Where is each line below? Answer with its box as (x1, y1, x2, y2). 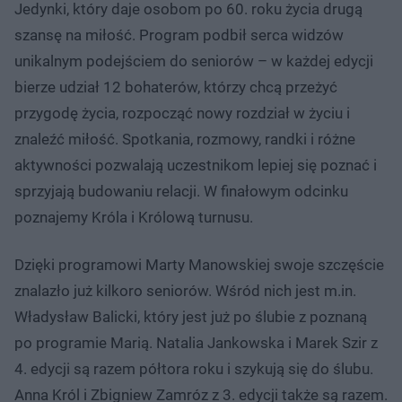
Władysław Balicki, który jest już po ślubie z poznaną (14, 308, 367, 327)
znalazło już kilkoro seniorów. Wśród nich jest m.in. (14, 282, 356, 301)
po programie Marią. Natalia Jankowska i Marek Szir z (14, 334, 378, 353)
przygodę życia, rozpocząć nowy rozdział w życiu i (14, 104, 350, 123)
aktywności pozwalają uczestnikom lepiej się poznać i (14, 156, 377, 175)
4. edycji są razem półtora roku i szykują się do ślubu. (14, 360, 373, 379)
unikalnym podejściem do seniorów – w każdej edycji (14, 52, 373, 71)
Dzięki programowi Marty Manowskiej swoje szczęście (14, 256, 384, 275)
